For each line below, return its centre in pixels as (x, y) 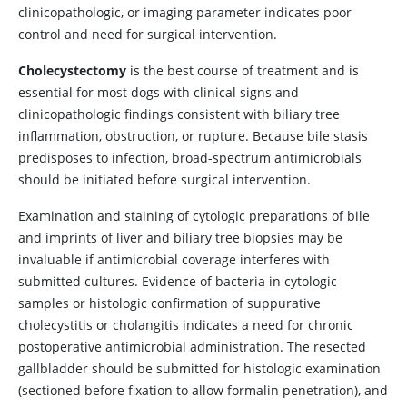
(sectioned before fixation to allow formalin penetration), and (203, 390)
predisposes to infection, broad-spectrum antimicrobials (190, 158)
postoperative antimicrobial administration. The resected (192, 347)
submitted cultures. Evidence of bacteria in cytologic (178, 281)
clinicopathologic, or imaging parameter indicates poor (185, 12)
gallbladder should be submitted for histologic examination (199, 368)
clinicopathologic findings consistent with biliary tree (179, 114)
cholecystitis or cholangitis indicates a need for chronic (186, 325)
